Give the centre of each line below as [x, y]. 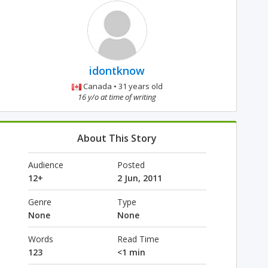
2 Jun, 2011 [139, 178]
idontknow [117, 71]
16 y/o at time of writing [117, 97]
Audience [45, 165]
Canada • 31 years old [122, 86]
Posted [131, 165]
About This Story [117, 138]
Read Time [138, 239]
